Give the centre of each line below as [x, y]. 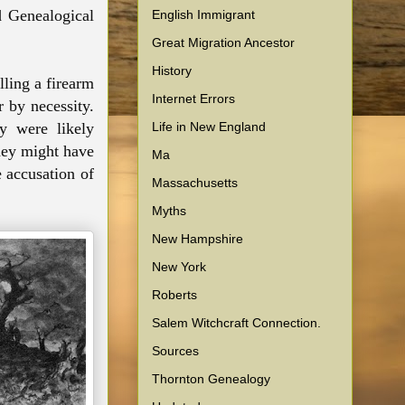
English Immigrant [203, 14]
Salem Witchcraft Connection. [236, 322]
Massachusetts [195, 182]
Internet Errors [193, 98]
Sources [175, 350]
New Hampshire [198, 238]
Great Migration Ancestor [223, 42]
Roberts [174, 294]
